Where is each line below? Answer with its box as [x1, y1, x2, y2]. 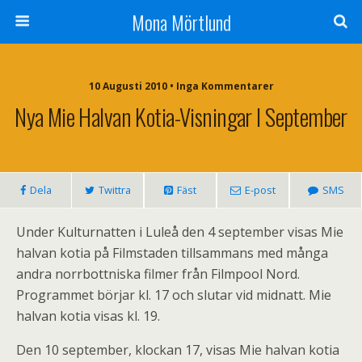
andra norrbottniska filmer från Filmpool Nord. [16, 265, 300, 283]
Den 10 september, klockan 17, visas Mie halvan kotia [16, 341, 339, 359]
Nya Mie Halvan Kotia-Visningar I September [15, 99, 347, 133]
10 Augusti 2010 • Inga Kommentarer [88, 79, 274, 93]
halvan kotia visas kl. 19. [16, 307, 160, 325]
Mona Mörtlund [131, 7, 231, 36]
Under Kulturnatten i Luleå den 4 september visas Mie [16, 223, 343, 241]
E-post [245, 183, 276, 197]
